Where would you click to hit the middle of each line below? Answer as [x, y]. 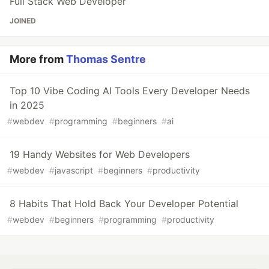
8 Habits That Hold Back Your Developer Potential [124, 204]
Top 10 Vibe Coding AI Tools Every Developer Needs [130, 91]
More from [38, 59]
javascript [74, 171]
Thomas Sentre [106, 59]
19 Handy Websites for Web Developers [100, 155]
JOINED [23, 21]
